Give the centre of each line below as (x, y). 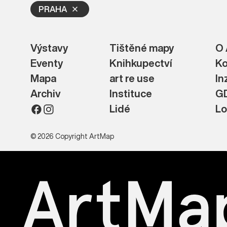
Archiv (46, 93)
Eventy (47, 63)
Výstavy (49, 48)
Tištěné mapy (142, 48)
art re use (132, 78)
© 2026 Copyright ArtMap (72, 136)
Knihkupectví (141, 63)
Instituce (131, 93)
